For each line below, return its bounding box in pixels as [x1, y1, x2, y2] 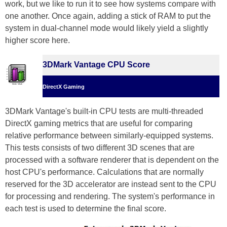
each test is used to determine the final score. [5, 204, 166, 213]
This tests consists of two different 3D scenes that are [5, 143, 195, 153]
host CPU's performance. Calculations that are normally [5, 168, 204, 177]
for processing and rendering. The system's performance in [5, 192, 215, 201]
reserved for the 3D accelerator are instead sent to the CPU [5, 180, 216, 189]
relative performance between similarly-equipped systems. [5, 131, 213, 140]
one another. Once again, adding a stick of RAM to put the [5, 12, 211, 21]
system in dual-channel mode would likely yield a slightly [5, 24, 208, 33]
